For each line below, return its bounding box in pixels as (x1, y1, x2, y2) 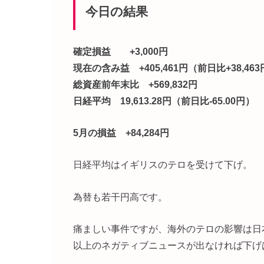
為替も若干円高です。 (73, 191, 167, 202)
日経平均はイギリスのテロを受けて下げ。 (73, 159, 252, 170)
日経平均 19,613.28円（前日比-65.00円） (73, 95, 255, 106)
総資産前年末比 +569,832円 (73, 78, 197, 90)
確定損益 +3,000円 (73, 45, 168, 57)
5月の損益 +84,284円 (73, 127, 169, 138)
